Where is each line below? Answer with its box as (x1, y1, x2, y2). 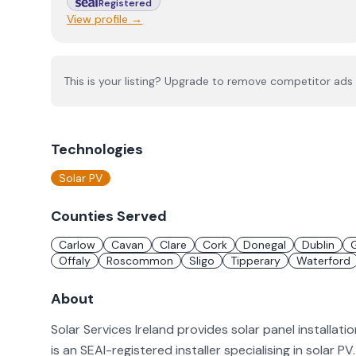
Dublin (302, 238, 335, 252)
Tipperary (230, 253, 281, 268)
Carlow (59, 238, 95, 252)
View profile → (67, 12, 142, 26)
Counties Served (51, 207, 167, 226)
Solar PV (59, 171, 103, 185)
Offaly (59, 253, 91, 268)
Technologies (51, 140, 143, 159)
